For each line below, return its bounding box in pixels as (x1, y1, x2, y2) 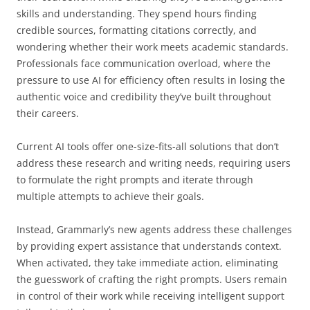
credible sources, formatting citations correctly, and (17, 23, 257, 37)
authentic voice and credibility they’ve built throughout (17, 89, 271, 103)
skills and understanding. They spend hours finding (17, 6, 257, 20)
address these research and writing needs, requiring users (17, 156, 291, 170)
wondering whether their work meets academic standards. (17, 39, 289, 53)
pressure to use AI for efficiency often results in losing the (17, 73, 285, 86)
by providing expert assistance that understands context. (17, 239, 282, 253)
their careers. (17, 106, 79, 120)
